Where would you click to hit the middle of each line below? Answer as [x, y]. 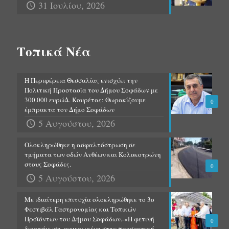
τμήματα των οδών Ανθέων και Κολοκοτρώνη [93, 155]
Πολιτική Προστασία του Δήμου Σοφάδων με [91, 90]
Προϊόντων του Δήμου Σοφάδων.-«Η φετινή [89, 219]
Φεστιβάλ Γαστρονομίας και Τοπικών [80, 209]
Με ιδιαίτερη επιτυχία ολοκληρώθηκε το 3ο [89, 200]
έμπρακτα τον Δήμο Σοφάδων [70, 110]
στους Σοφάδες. [48, 164]
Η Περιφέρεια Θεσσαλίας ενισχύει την [81, 81]
